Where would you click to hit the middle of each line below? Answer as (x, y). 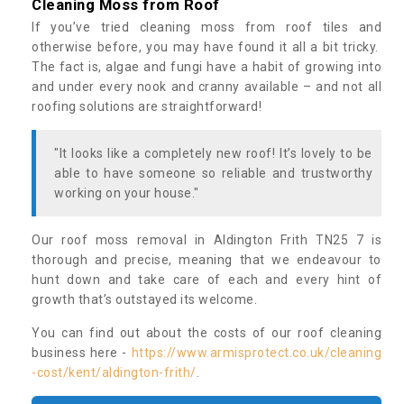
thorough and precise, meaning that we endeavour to (207, 260)
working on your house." (127, 193)
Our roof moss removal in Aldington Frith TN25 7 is (207, 240)
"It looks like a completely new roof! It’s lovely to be (213, 154)
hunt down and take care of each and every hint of (207, 280)
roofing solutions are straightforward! (148, 107)
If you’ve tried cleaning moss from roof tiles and (207, 28)
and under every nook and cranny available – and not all (207, 87)
